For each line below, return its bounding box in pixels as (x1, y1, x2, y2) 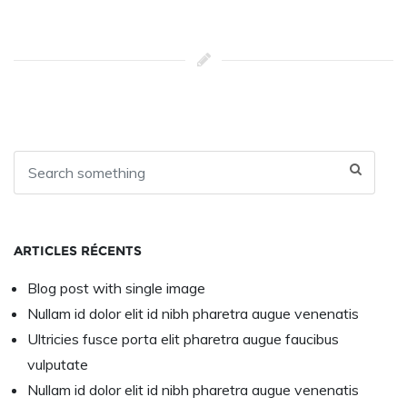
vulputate (27, 355, 88, 374)
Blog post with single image (27, 279, 205, 298)
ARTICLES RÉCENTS (14, 243, 142, 260)
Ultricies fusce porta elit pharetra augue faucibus (27, 330, 339, 349)
